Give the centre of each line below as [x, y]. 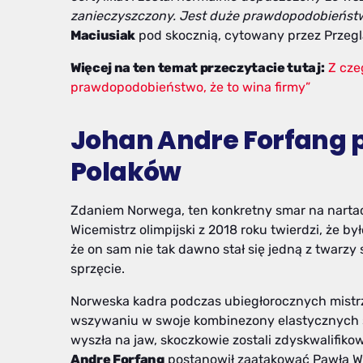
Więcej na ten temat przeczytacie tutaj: [198, 67]
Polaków [126, 172]
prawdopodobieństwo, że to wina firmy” [190, 87]
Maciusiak [103, 35]
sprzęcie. [98, 268]
